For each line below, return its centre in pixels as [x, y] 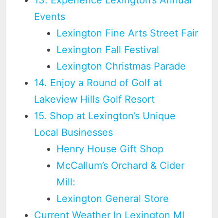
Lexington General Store [113, 198]
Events [50, 16]
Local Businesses [74, 132]
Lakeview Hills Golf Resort [95, 99]
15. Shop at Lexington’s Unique [105, 116]
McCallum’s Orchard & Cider [121, 165]
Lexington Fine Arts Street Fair [127, 33]
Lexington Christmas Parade [121, 66]
